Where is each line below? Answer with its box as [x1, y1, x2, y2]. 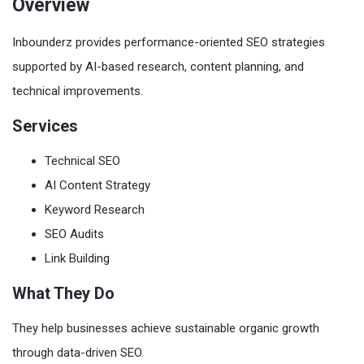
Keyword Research [45, 201, 145, 217]
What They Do [12, 283, 115, 303]
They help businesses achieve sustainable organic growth [12, 320, 319, 336]
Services [12, 115, 78, 136]
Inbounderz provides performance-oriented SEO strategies [12, 34, 325, 50]
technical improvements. [12, 83, 143, 98]
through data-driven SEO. [12, 344, 144, 360]
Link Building [45, 250, 110, 266]
